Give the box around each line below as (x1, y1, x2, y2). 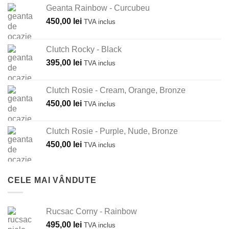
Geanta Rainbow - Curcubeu (46, 3, 150, 12)
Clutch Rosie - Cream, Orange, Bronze (46, 85, 186, 95)
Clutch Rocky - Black (46, 44, 122, 54)
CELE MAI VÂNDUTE (8, 175, 97, 185)
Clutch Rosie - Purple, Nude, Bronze (46, 126, 178, 135)
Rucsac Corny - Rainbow (46, 207, 137, 216)
